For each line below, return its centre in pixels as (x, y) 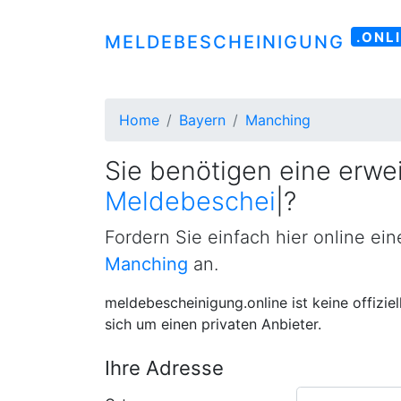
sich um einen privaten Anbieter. (213, 324)
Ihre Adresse (164, 368)
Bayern (202, 120)
